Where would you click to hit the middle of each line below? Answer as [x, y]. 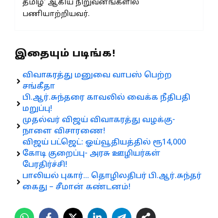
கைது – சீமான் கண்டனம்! [76, 187]
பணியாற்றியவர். [56, 14]
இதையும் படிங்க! [65, 54]
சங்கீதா [39, 86]
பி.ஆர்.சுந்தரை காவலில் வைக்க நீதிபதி [106, 98]
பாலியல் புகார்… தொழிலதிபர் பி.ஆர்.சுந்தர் [112, 176]
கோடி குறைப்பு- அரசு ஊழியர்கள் [91, 154]
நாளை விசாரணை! [64, 131]
